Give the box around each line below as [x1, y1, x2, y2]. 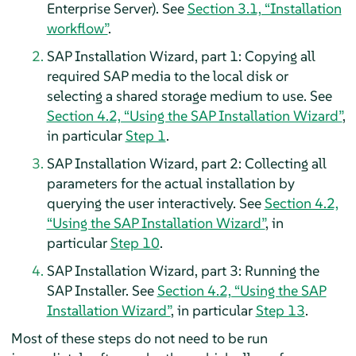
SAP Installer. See [46, 281, 157, 300]
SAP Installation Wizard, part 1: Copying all [46, 46, 315, 65]
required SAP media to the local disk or [46, 66, 288, 85]
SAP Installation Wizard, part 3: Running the [46, 261, 319, 280]
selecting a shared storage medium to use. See [46, 86, 332, 105]
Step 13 [255, 300, 305, 319]
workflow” [46, 18, 108, 37]
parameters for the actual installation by [46, 173, 295, 192]
